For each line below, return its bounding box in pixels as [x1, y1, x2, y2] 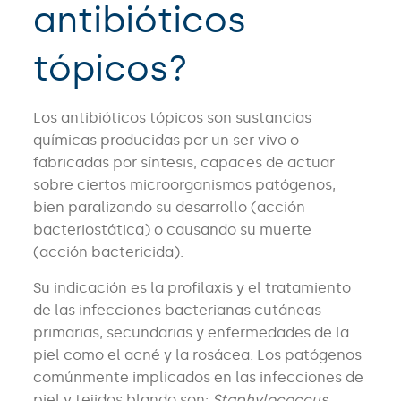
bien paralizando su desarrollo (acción [32, 199, 305, 217]
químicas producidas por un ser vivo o [32, 132, 299, 149]
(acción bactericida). [32, 243, 183, 261]
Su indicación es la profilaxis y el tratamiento [32, 279, 351, 297]
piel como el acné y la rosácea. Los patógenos [32, 346, 362, 364]
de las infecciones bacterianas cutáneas [32, 302, 321, 320]
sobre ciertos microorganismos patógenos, [32, 176, 336, 194]
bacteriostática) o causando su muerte [32, 221, 311, 239]
